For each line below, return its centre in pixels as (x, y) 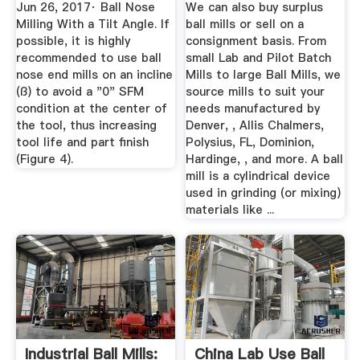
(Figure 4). (44, 160)
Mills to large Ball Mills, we (264, 75)
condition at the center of (91, 109)
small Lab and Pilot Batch (259, 58)
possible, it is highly (73, 41)
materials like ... (230, 210)
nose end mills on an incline (94, 75)
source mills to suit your (256, 92)
